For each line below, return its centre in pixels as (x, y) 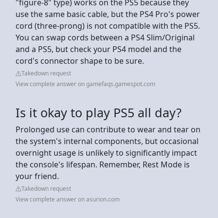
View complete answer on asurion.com (68, 199)
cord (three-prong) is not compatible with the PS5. (108, 26)
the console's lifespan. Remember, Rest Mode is (103, 164)
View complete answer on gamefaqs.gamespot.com (85, 84)
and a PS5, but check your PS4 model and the (99, 49)
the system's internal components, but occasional (107, 141)
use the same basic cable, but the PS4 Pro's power (108, 14)
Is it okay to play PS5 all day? (99, 112)
